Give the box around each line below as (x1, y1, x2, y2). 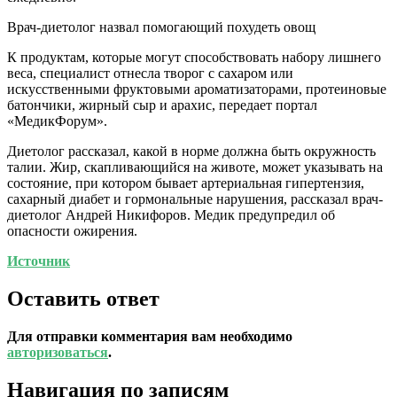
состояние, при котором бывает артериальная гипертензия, (7, 175, 364, 191)
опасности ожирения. (7, 222, 137, 238)
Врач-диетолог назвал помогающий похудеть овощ (7, 19, 315, 35)
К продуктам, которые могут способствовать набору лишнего (7, 49, 381, 65)
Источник (7, 253, 70, 269)
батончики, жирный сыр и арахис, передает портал (7, 97, 317, 113)
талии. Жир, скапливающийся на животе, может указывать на (7, 159, 383, 175)
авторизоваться (7, 344, 108, 360)
